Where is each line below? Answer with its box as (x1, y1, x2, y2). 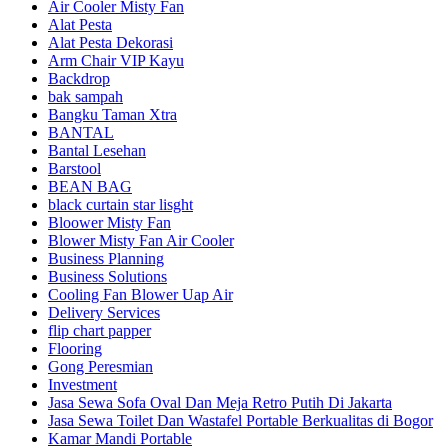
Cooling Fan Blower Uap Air (48, 285, 233, 303)
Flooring (48, 339, 102, 357)
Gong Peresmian (48, 357, 153, 375)
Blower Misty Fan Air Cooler (48, 231, 234, 249)
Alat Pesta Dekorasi (48, 33, 173, 51)
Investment (48, 375, 117, 393)
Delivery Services (48, 303, 160, 321)
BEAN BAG (48, 177, 132, 195)
